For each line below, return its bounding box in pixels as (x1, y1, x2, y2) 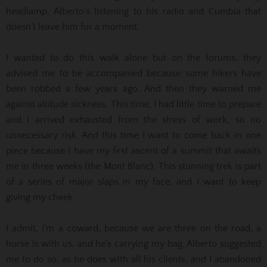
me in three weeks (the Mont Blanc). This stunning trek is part (6, 160, 261, 172)
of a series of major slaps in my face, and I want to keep (6, 176, 261, 187)
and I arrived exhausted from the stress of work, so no (6, 114, 261, 125)
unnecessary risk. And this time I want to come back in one (6, 129, 261, 141)
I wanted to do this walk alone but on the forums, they (6, 52, 261, 63)
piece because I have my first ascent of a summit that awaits (6, 145, 261, 156)
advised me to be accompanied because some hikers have (6, 67, 261, 79)
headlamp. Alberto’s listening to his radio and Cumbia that (6, 5, 261, 17)
